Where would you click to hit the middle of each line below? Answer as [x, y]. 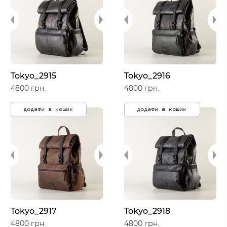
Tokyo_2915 [33, 76]
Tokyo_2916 [147, 76]
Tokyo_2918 [147, 211]
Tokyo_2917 [34, 211]
